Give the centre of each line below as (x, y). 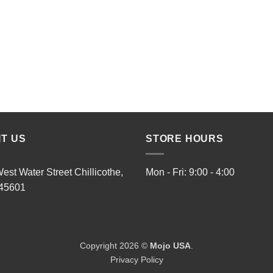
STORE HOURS (185, 139)
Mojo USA (170, 245)
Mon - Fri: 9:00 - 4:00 (190, 172)
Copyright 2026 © (115, 245)
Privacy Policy (136, 259)
